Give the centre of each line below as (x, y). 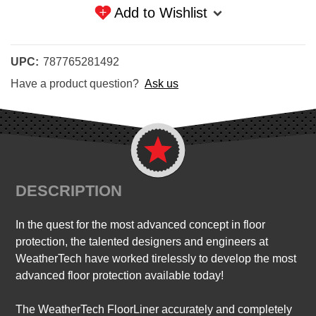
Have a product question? (75, 84)
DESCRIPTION (69, 191)
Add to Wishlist (160, 13)
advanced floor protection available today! (120, 276)
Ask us (162, 84)
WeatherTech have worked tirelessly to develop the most (156, 259)
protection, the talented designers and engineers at (142, 242)
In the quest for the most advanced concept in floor (141, 225)
